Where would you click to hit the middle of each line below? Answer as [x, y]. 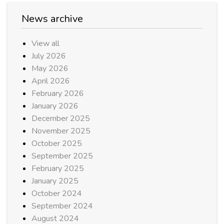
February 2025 [58, 168]
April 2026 [51, 81]
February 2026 [58, 93]
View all [45, 43]
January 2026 [55, 106]
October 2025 [57, 143]
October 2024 [57, 193]
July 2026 [49, 56]
